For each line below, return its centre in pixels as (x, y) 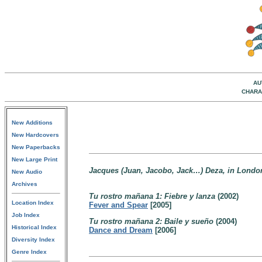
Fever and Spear (118, 205)
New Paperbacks (36, 147)
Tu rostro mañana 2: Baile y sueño (151, 221)
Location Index (33, 203)
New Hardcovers (35, 135)
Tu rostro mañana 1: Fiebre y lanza (152, 196)
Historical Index (34, 227)
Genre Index (29, 252)
